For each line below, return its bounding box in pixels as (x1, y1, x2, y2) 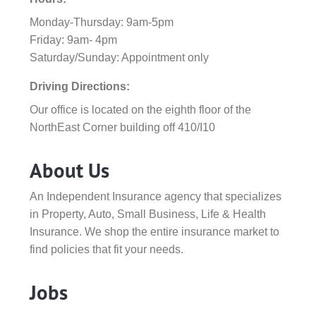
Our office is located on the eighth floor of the (29, 104, 251, 116)
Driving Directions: (29, 80, 130, 93)
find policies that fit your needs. (29, 243, 183, 256)
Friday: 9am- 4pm (29, 34, 117, 47)
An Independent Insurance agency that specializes (29, 190, 281, 203)
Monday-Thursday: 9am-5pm (29, 16, 174, 29)
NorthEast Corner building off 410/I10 (29, 121, 215, 134)
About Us (29, 157, 109, 184)
